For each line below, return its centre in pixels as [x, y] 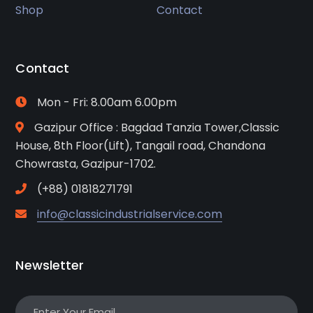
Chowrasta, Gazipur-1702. [86, 164]
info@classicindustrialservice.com [130, 214]
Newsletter [50, 265]
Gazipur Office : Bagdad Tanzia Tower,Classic [157, 128]
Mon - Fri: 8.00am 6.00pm [107, 103]
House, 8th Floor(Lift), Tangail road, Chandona [141, 146]
